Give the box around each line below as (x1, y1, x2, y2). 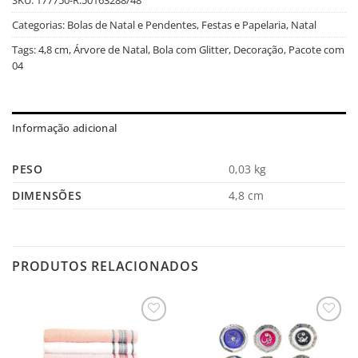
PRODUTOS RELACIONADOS (12, 257, 199, 275)
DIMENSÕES (12, 187, 82, 203)
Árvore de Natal (74, 42, 148, 57)
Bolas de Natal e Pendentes (67, 17, 197, 32)
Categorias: (12, 17, 67, 32)
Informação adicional (12, 120, 117, 135)
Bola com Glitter (153, 42, 229, 57)
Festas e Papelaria (201, 17, 286, 32)
